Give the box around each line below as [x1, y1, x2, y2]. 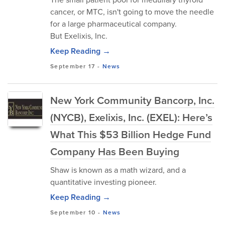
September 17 [50, 62, 95, 70]
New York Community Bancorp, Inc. [50, 92, 214, 107]
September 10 [50, 208, 96, 216]
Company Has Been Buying [50, 144, 179, 159]
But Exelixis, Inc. [50, 30, 107, 41]
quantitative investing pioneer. [50, 176, 157, 187]
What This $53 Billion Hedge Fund [50, 127, 211, 142]
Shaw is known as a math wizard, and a [50, 164, 186, 175]
